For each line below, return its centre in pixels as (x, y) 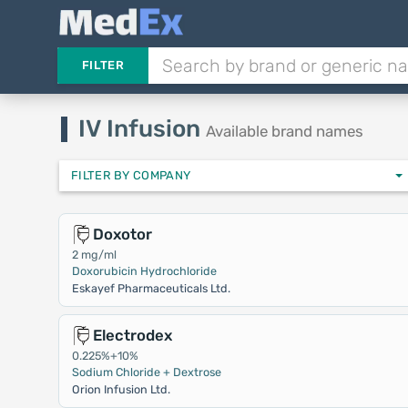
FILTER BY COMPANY (153, 175)
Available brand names (284, 131)
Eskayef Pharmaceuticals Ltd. (151, 288)
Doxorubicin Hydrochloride (144, 271)
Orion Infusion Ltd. (121, 389)
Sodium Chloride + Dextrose (146, 372)
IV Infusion (142, 129)
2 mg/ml (94, 255)
